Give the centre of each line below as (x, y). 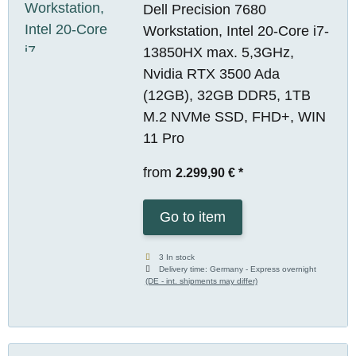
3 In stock (177, 257)
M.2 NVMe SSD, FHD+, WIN (234, 116)
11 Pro (163, 138)
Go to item (192, 217)
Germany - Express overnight (263, 269)
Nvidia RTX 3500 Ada (211, 74)
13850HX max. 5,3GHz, (218, 52)
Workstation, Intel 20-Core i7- (236, 31)
